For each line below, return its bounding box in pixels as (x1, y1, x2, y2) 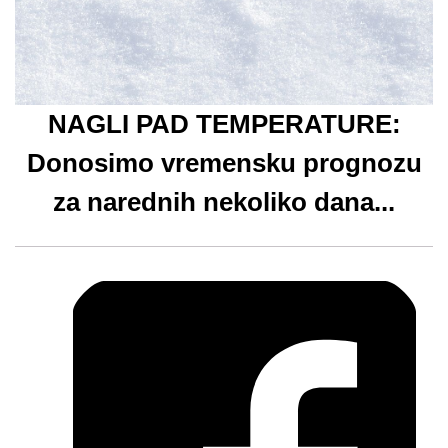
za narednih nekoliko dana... (53, 187, 395, 217)
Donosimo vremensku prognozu (26, 148, 422, 178)
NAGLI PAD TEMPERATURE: (47, 109, 401, 139)
